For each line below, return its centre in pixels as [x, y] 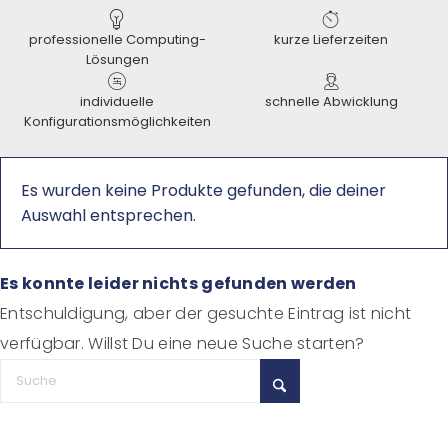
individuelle [117, 101]
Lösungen [117, 59]
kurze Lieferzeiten [331, 39]
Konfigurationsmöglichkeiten [117, 121]
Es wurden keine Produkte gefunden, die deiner [203, 190]
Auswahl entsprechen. [108, 215]
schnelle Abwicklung [331, 101]
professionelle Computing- [117, 39]
